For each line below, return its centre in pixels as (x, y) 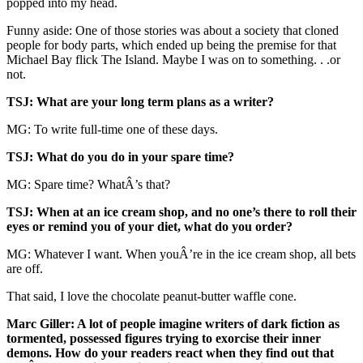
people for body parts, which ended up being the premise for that (171, 45)
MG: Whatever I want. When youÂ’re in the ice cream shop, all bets (181, 254)
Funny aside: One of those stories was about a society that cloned (173, 31)
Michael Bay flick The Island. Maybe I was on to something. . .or (173, 60)
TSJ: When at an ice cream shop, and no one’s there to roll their (181, 212)
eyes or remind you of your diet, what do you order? (149, 227)
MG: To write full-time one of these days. (112, 130)
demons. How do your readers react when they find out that (170, 353)
